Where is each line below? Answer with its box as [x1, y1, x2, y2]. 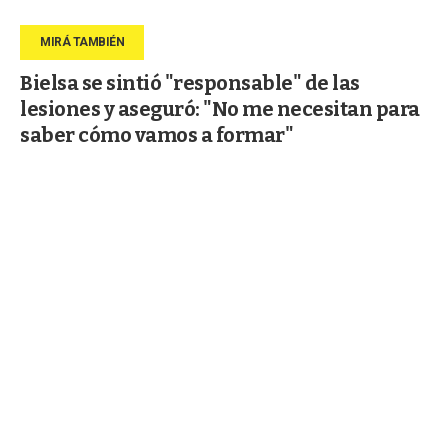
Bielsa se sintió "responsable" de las [20, 70, 360, 95]
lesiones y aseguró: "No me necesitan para [20, 96, 420, 121]
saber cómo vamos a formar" [20, 122, 293, 147]
